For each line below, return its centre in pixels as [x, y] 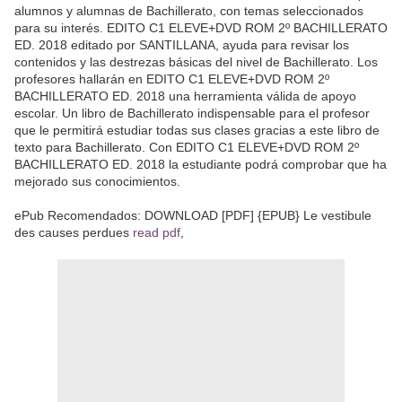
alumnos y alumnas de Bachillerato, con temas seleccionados [189, 10]
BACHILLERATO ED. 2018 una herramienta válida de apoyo [185, 96]
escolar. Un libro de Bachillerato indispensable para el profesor [192, 113]
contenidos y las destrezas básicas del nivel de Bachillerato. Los [196, 61]
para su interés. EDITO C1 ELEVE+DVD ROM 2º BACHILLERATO [201, 27]
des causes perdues [74, 232]
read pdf [157, 232]
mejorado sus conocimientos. [97, 181]
